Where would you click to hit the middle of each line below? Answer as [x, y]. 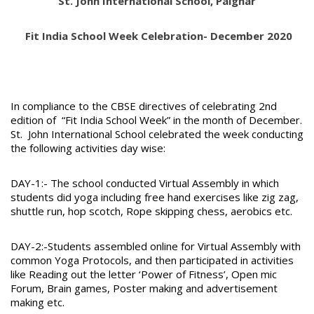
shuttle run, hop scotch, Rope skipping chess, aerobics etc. [151, 211]
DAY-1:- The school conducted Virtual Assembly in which [145, 183]
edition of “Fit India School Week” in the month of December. [156, 120]
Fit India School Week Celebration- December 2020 [158, 36]
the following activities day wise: [88, 148]
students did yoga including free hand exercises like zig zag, [155, 197]
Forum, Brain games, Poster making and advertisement [144, 288]
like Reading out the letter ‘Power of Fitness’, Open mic [144, 274]
